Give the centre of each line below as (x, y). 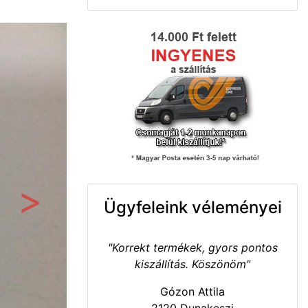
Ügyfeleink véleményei (192, 207)
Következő (57, 214)
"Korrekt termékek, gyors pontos (192, 247)
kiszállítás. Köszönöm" (192, 264)
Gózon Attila (192, 291)
